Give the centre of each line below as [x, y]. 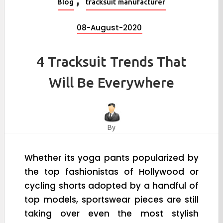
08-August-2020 [110, 27]
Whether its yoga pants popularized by [111, 158]
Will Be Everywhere [111, 82]
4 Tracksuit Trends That [111, 61]
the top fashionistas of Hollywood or [111, 171]
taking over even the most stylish [111, 213]
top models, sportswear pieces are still [111, 199]
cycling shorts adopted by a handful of [111, 185]
